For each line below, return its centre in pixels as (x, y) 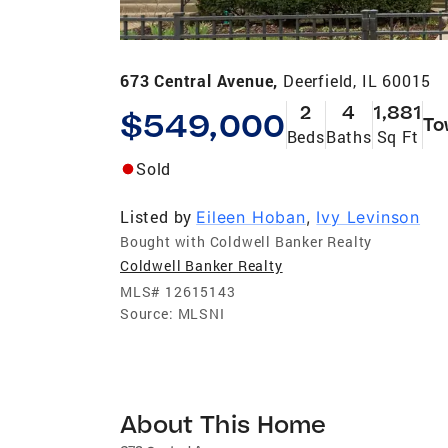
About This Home (223, 423)
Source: (147, 313)
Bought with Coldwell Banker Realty (246, 241)
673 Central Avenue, (201, 80)
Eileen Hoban (251, 216)
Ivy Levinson (368, 216)
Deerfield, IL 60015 (357, 80)
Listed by (156, 216)
